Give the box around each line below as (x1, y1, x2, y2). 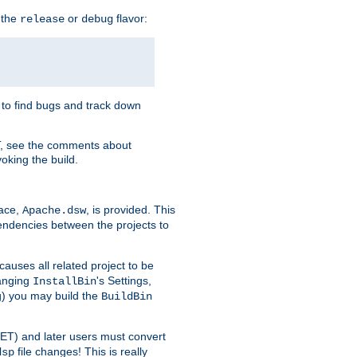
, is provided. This (86, 203, 175, 217)
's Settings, (96, 274, 151, 288)
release (20, 13, 65, 26)
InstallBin (33, 275, 96, 288)
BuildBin (101, 290, 152, 304)
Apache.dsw (22, 204, 86, 218)
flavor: (113, 12, 147, 25)
